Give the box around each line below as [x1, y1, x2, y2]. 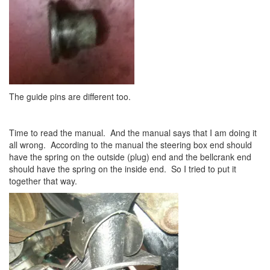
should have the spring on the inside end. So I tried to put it [9, 163, 236, 175]
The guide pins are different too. [9, 90, 131, 102]
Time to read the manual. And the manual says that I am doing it [9, 127, 257, 139]
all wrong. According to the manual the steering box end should [9, 139, 252, 151]
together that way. [9, 175, 77, 187]
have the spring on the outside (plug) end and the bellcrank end [9, 151, 251, 163]
